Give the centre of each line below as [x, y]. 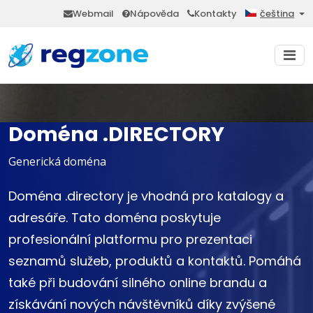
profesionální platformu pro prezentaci [130, 240]
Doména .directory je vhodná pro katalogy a [146, 196]
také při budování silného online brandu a [138, 283]
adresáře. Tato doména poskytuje [115, 218]
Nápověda [155, 14]
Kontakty [216, 14]
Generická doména [57, 162]
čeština [277, 14]
